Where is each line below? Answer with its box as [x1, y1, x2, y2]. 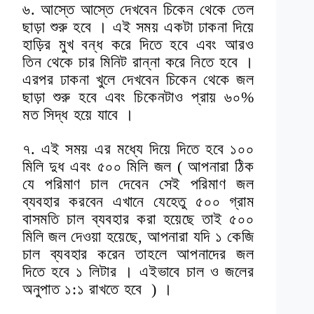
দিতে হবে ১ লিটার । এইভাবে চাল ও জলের [22, 263, 254, 281]
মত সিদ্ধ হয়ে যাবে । [22, 106, 135, 124]
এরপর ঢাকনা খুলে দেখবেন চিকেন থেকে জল [22, 71, 254, 89]
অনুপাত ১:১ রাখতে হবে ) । [22, 280, 173, 299]
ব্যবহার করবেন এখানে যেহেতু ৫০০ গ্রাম [22, 193, 254, 211]
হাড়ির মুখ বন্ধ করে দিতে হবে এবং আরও [22, 36, 254, 54]
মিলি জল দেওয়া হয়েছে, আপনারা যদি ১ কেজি [22, 228, 254, 246]
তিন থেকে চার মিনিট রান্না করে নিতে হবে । [22, 53, 254, 71]
